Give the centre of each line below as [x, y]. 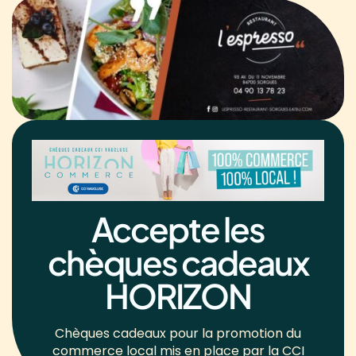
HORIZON [178, 295]
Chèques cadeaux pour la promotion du [178, 333]
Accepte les [178, 228]
